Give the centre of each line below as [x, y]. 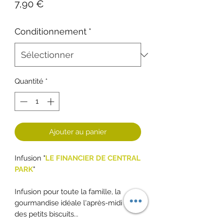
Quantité [29, 82]
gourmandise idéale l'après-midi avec [77, 203]
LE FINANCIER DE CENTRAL [93, 158]
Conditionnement [51, 32]
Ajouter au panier [78, 132]
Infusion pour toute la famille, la [68, 191]
